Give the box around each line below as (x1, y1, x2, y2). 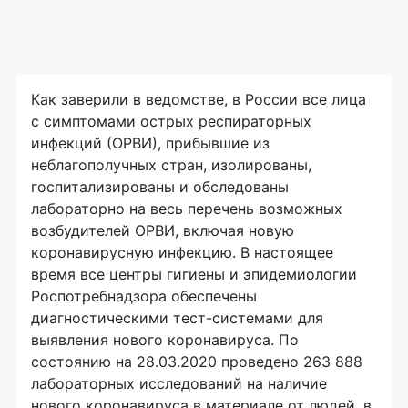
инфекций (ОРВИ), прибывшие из (31, 133, 270, 152)
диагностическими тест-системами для (31, 308, 323, 327)
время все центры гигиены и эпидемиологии (31, 264, 357, 283)
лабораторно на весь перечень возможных (31, 199, 342, 218)
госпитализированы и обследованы (31, 177, 289, 196)
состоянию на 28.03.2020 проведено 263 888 (31, 352, 362, 371)
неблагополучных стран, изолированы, (31, 155, 311, 174)
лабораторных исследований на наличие (31, 373, 327, 393)
